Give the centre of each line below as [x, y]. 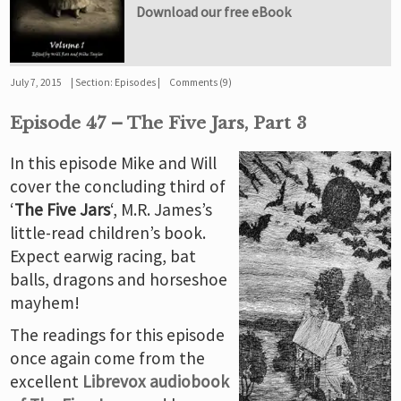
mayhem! [45, 302]
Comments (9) [201, 83]
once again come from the [108, 358]
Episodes [136, 83]
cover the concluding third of [118, 186]
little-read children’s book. [108, 232]
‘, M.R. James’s [162, 209]
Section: [95, 83]
